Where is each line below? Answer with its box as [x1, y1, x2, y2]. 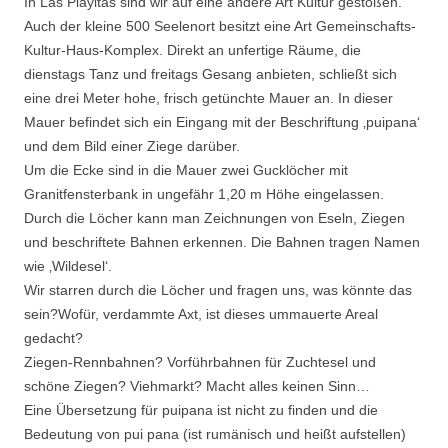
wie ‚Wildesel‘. [24, 258, 112, 274]
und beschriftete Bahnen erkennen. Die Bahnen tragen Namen [24, 234, 420, 250]
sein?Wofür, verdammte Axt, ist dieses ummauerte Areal [24, 306, 378, 322]
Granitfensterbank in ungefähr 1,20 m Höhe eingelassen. [24, 186, 384, 202]
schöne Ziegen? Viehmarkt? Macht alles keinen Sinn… [24, 378, 370, 394]
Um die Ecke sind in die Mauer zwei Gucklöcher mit [24, 162, 348, 178]
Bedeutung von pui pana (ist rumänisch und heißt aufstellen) [24, 426, 406, 442]
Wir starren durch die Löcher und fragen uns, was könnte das [24, 282, 412, 298]
